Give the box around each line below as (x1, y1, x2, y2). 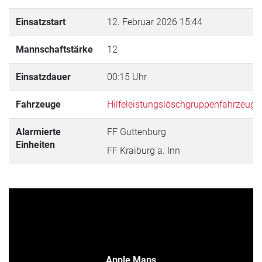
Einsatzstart (16, 16, 65, 27)
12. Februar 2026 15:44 (107, 16, 202, 27)
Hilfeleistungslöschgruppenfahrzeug (107, 98, 256, 110)
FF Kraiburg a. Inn (107, 144, 180, 156)
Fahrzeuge (16, 98, 61, 110)
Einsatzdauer (16, 71, 71, 82)
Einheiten (16, 139, 55, 150)
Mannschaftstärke (16, 43, 93, 55)
